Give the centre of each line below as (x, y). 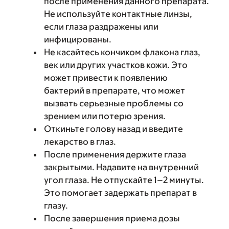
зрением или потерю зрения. (105, 116)
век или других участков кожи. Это (116, 65)
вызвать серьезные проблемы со (114, 103)
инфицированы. (78, 39)
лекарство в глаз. (80, 142)
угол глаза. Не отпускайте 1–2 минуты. (124, 180)
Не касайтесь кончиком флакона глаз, (122, 52)
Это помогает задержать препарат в (120, 193)
